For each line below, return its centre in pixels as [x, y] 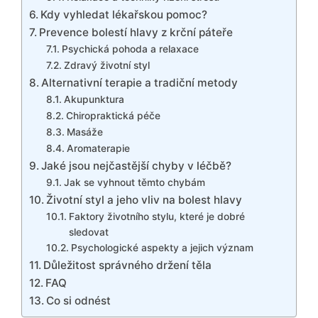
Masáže [84, 132]
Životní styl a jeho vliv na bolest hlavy [144, 199]
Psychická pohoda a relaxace [130, 49]
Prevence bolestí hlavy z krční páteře [136, 32]
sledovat [88, 232]
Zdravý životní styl [106, 65]
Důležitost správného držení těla [128, 265]
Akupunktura [94, 99]
